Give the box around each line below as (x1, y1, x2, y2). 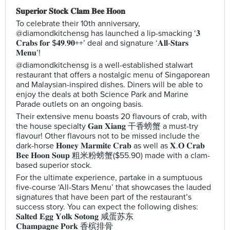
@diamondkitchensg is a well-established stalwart (16, 60, 193, 70)
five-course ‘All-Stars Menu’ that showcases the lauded (16, 182, 211, 193)
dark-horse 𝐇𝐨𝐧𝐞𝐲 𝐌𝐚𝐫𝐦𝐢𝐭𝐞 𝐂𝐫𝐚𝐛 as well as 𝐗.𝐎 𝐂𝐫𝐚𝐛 (16, 141, 205, 151)
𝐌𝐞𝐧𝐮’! (16, 48, 41, 58)
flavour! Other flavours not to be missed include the (16, 131, 200, 141)
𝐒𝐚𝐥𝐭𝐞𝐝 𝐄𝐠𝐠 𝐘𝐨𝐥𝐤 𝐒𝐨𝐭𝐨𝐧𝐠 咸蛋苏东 (16, 212, 133, 222)
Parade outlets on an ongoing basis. (16, 99, 143, 109)
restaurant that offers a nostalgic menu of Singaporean (16, 70, 210, 80)
